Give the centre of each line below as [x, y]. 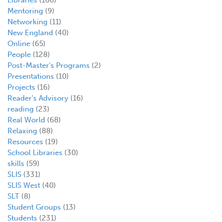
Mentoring [25, 11]
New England [30, 32]
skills [16, 163]
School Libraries [35, 152]
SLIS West [24, 185]
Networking [28, 22]
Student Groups [34, 207]
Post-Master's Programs [49, 65]
